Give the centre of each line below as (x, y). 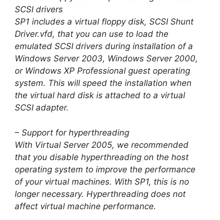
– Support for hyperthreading (72, 132)
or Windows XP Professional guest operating (102, 71)
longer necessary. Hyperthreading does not (100, 194)
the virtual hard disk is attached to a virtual (100, 96)
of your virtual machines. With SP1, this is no (102, 181)
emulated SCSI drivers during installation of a (104, 46)
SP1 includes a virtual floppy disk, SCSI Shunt (104, 22)
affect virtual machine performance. (85, 206)
